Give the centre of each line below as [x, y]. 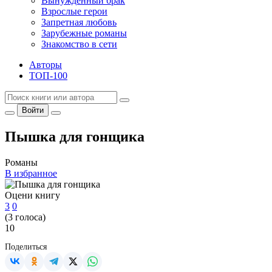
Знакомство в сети [79, 44]
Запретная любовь [79, 22]
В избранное [31, 173]
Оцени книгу [32, 195]
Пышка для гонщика [75, 136]
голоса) [29, 217]
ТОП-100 [48, 76]
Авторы [46, 65]
